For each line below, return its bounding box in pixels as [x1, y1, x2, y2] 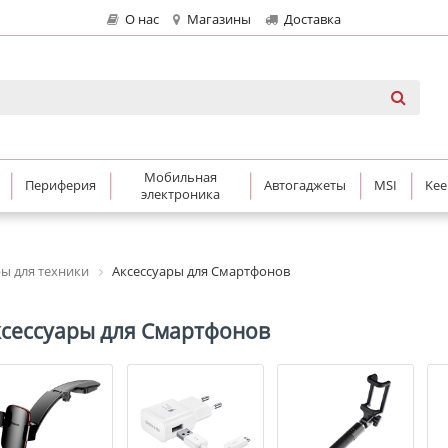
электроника [140, 184, 220, 203]
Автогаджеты [264, 176, 346, 195]
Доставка [280, 11, 341, 28]
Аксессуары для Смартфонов [112, 262, 290, 281]
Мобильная [143, 167, 217, 186]
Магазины [183, 11, 251, 28]
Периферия [25, 176, 96, 195]
